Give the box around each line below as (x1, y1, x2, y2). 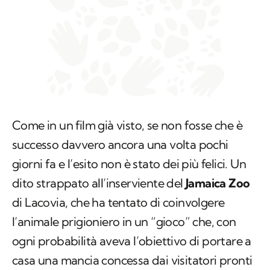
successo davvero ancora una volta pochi (12, 137, 228, 152)
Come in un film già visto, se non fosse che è (12, 118, 242, 133)
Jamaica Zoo (183, 175, 250, 191)
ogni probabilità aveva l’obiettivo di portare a (12, 233, 251, 249)
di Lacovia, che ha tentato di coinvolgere (12, 195, 225, 210)
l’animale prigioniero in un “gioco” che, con (12, 214, 236, 230)
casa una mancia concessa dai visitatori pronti (12, 253, 253, 268)
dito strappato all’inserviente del (12, 175, 183, 191)
